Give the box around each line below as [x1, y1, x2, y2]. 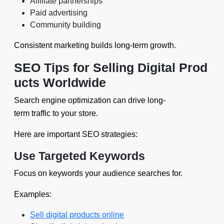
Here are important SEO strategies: [14, 130, 137, 138]
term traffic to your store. [14, 109, 98, 117]
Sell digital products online [30, 210, 124, 219]
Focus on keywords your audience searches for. [14, 169, 182, 177]
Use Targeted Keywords [14, 149, 145, 162]
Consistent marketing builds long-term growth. [14, 41, 176, 49]
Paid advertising [30, 8, 87, 17]
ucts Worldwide [14, 75, 106, 89]
